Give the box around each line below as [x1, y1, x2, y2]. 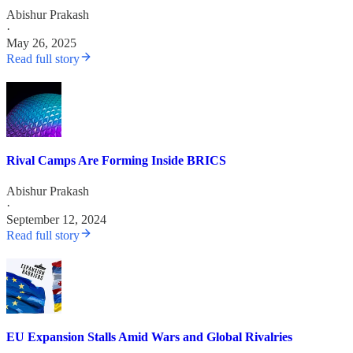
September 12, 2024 [6, 213, 106, 227]
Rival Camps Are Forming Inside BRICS [6, 153, 226, 167]
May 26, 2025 [6, 35, 76, 50]
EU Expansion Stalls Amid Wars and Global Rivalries [6, 330, 292, 344]
